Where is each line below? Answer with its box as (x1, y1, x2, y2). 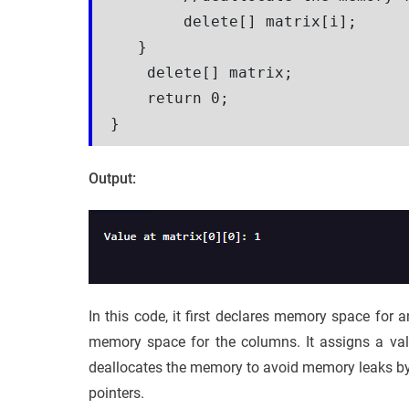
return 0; (110, 89, 229, 107)
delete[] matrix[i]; (110, 12, 375, 30)
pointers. (89, 383, 144, 402)
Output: (89, 169, 136, 187)
